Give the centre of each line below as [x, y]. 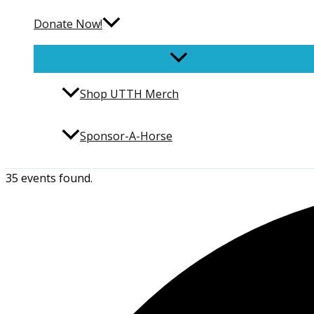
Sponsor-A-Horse [126, 136]
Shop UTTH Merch [129, 94]
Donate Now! [68, 24]
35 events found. [49, 178]
